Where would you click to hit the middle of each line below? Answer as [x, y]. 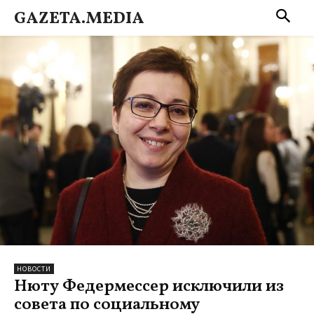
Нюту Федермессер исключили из [149, 286]
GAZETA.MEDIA [79, 19]
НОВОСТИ [34, 268]
